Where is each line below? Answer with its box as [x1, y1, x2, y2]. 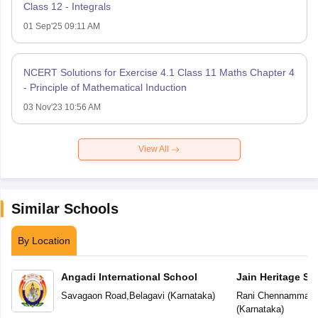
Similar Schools [11, 201, 119, 217]
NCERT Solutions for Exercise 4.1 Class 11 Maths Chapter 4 [23, 67, 295, 79]
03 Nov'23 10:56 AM [23, 102, 101, 113]
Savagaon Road [60, 290, 126, 302]
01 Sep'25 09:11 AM [23, 21, 100, 32]
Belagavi [128, 290, 165, 302]
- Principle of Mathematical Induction [29, 82, 187, 94]
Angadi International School [60, 271, 197, 283]
